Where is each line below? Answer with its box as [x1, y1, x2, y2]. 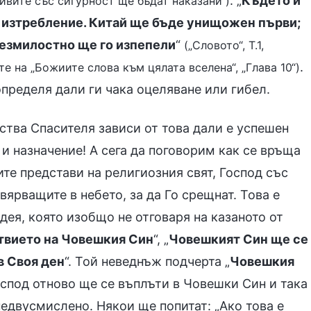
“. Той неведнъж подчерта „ [65, 254, 230, 269]
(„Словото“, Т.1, [184, 38, 264, 52]
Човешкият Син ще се [169, 232, 308, 246]
